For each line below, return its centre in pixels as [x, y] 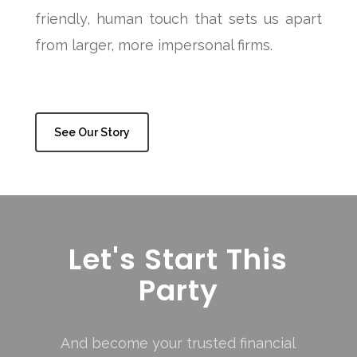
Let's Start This [178, 260]
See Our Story [92, 132]
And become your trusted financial [178, 343]
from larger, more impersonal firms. [153, 45]
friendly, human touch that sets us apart [178, 18]
